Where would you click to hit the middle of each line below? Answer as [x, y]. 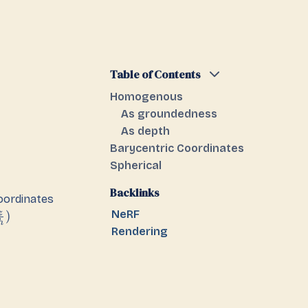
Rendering [139, 231]
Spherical [136, 165]
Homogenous [146, 97]
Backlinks [135, 192]
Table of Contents [155, 74]
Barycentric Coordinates [177, 148]
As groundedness [169, 114]
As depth [145, 131]
